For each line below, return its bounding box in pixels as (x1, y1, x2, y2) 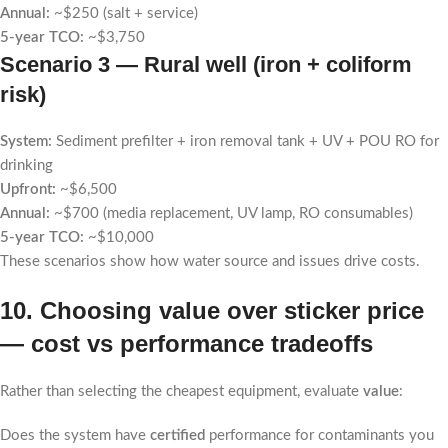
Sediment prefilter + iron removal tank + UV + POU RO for (52, 134, 439, 149)
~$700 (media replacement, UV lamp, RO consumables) (50, 206, 413, 221)
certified (150, 428, 205, 443)
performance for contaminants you (205, 428, 434, 443)
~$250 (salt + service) (50, 6, 198, 21)
